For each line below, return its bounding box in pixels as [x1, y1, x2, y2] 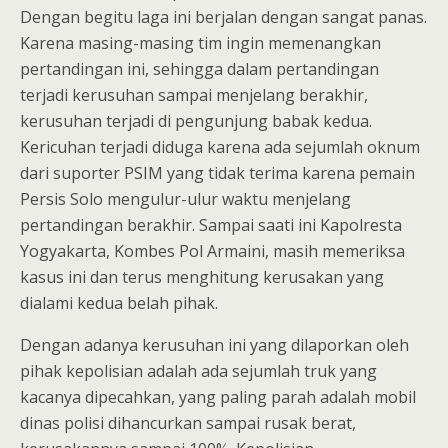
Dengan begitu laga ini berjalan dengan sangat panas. [20, 5, 427, 28]
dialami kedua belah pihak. [20, 291, 218, 314]
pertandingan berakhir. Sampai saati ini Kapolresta [20, 213, 402, 236]
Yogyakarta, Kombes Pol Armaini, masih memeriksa [20, 239, 405, 262]
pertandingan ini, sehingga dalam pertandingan [20, 57, 379, 80]
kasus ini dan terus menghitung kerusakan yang [20, 265, 384, 288]
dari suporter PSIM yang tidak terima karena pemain [20, 161, 415, 184]
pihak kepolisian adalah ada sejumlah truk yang [20, 359, 377, 382]
